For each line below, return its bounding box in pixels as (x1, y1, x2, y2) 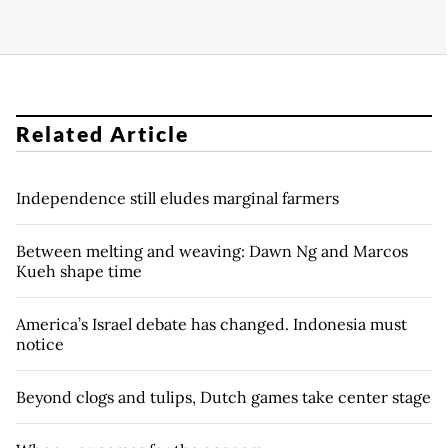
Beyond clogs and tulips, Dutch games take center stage (16, 387, 431, 408)
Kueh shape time (16, 261, 142, 282)
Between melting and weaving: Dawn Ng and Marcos (16, 241, 408, 262)
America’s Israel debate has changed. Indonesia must (16, 314, 407, 335)
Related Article (16, 121, 190, 147)
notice (16, 334, 64, 355)
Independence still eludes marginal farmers (16, 188, 339, 209)
